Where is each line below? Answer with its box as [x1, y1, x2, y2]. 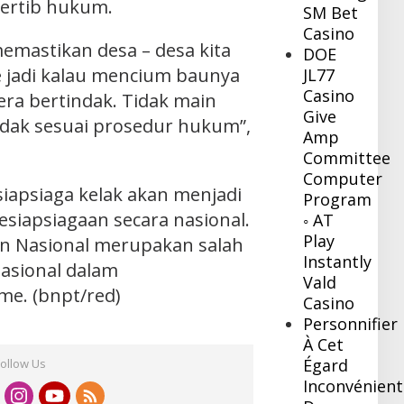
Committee [303, 147, 391, 170]
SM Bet [303, 2, 359, 24]
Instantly [303, 251, 372, 273]
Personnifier [303, 313, 399, 335]
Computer [303, 168, 383, 190]
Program [303, 188, 372, 211]
